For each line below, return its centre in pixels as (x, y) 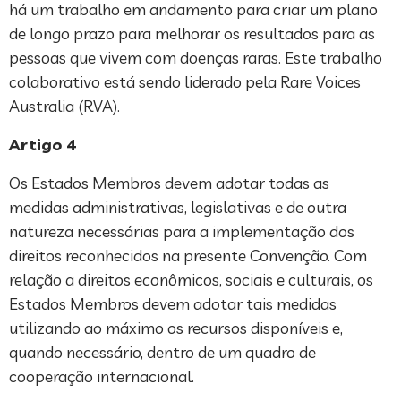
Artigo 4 (43, 145)
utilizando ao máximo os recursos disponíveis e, (176, 328)
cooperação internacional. (102, 377)
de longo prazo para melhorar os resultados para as (192, 34)
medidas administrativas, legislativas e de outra (178, 208)
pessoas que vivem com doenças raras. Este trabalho (196, 58)
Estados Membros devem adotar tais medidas (173, 304)
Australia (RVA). (64, 107)
